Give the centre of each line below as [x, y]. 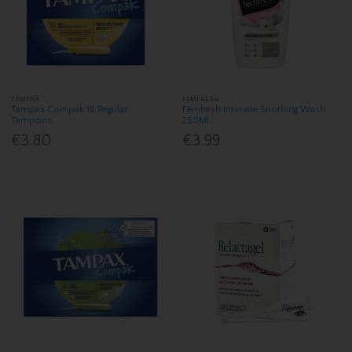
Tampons [32, 120]
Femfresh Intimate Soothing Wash [254, 109]
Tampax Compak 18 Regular [70, 109]
